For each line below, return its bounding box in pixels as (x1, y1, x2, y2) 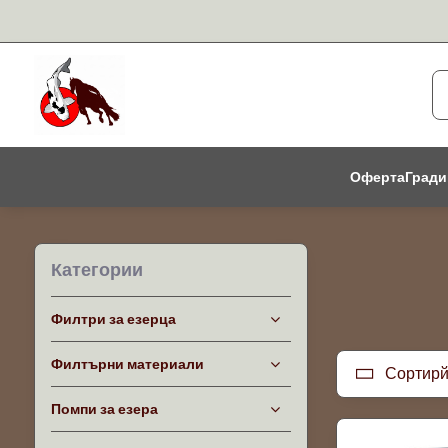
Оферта (349, 169, 405, 185)
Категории (50, 259, 143, 280)
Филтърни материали (50, 356, 204, 372)
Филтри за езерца (50, 311, 176, 327)
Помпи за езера (50, 401, 158, 417)
